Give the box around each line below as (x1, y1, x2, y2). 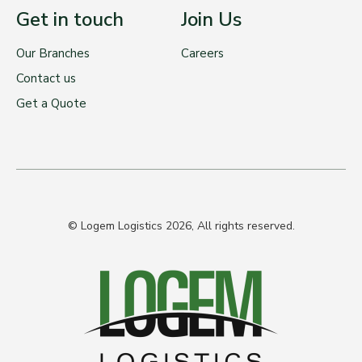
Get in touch (16, 6, 124, 32)
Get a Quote (16, 95, 86, 112)
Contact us (16, 69, 76, 86)
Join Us (181, 6, 242, 32)
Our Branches (16, 44, 90, 61)
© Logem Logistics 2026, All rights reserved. (67, 217, 295, 234)
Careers (181, 44, 224, 61)
